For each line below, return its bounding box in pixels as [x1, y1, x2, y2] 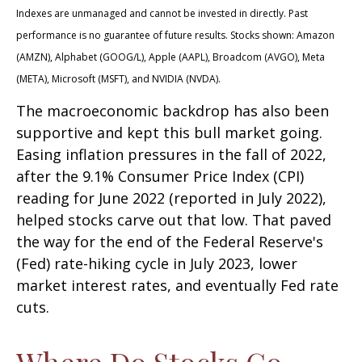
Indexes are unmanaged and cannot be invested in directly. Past [16, 6, 308, 20]
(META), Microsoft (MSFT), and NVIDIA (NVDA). [16, 71, 221, 86]
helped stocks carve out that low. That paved [16, 209, 331, 229]
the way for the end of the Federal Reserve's [16, 231, 323, 251]
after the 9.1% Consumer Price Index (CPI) [16, 166, 304, 186]
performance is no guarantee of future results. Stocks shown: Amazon [16, 27, 335, 42]
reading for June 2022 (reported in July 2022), [16, 187, 326, 208]
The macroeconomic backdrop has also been [16, 100, 329, 120]
